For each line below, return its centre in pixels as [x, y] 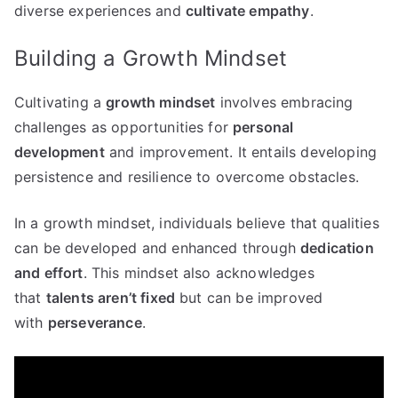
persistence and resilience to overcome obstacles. [187, 177]
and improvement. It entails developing [241, 152]
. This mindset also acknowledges [199, 273]
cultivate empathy [247, 11]
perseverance [95, 323]
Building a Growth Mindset [151, 59]
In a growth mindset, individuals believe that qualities [197, 223]
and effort [49, 273]
